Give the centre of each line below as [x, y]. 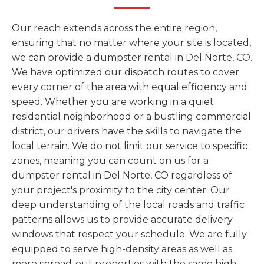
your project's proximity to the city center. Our [121, 190]
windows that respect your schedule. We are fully [129, 234]
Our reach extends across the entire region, [114, 28]
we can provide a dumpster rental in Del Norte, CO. [132, 57]
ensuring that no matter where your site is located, [131, 43]
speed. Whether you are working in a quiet [113, 102]
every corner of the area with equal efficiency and [130, 87]
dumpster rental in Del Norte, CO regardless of [122, 175]
